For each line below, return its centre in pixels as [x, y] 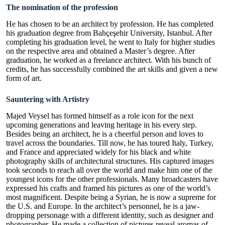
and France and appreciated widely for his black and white [98, 152]
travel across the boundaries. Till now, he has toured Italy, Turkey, [110, 143]
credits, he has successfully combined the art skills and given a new [112, 69]
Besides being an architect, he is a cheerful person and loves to [105, 134]
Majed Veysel [28, 116]
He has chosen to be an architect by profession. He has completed [110, 24]
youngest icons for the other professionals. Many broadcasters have [112, 179]
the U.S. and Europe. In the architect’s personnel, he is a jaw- [103, 206]
